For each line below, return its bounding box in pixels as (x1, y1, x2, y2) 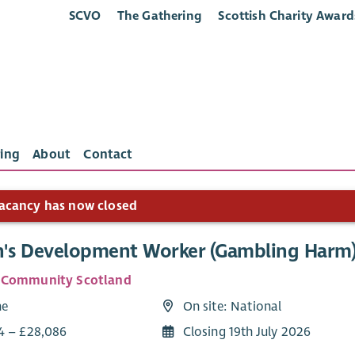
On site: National (182, 298, 282, 315)
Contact (83, 147, 133, 162)
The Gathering (116, 8, 202, 23)
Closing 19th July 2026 (182, 323, 311, 340)
